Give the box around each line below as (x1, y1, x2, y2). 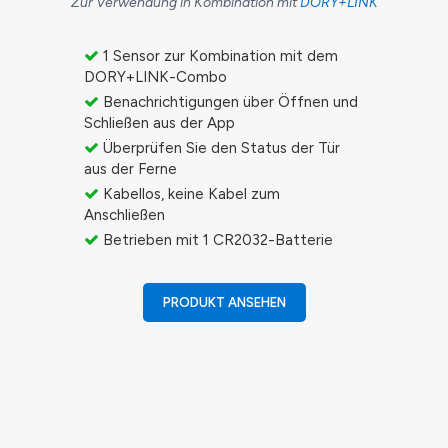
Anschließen (84, 206, 165, 225)
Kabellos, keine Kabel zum (99, 185, 280, 204)
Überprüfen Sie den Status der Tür (99, 139, 340, 158)
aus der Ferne (84, 160, 177, 179)
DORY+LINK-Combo (84, 68, 227, 87)
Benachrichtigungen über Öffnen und (99, 93, 358, 112)
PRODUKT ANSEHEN (162, 295, 286, 311)
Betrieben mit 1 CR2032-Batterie (99, 231, 333, 250)
